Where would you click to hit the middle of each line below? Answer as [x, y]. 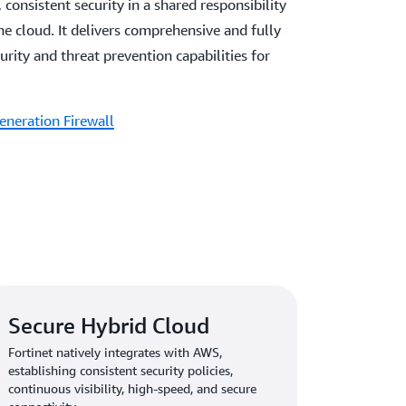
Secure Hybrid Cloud [109, 325]
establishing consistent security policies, [121, 370]
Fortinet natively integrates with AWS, [116, 352]
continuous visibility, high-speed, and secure [133, 388]
